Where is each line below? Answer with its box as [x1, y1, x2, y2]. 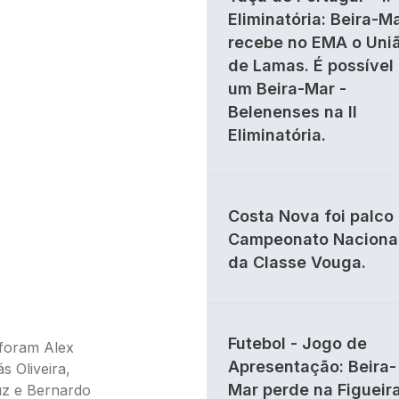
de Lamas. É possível [228, 56, 394, 75]
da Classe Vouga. [228, 253, 366, 272]
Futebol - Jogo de [228, 334, 367, 353]
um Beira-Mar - [228, 79, 346, 98]
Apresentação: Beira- [228, 357, 396, 376]
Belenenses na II [228, 102, 357, 121]
